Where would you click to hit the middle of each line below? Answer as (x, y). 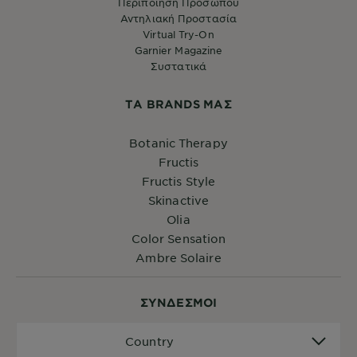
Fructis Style (178, 181)
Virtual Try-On (178, 35)
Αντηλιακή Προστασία (178, 19)
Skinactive (178, 200)
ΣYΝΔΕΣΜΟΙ (178, 303)
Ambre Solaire (178, 258)
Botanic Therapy (178, 143)
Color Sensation (178, 239)
